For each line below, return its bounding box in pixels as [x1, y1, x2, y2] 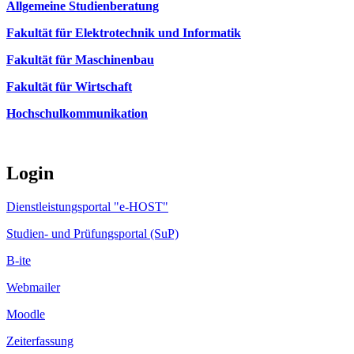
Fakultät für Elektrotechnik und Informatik [6, 25, 241, 40]
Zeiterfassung [6, 334, 73, 348]
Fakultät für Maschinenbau [6, 52, 154, 66]
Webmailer [6, 281, 60, 295]
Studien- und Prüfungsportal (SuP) [6, 227, 179, 241]
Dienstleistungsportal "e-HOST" [6, 200, 168, 214]
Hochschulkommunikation [6, 106, 148, 120]
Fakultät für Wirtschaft [6, 79, 132, 93]
